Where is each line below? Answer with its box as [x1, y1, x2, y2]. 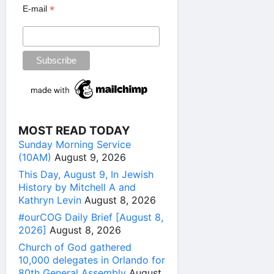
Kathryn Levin [18, 194, 81, 207]
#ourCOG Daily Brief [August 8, [18, 211, 163, 224]
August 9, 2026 [54, 151, 126, 164]
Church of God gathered [18, 241, 131, 254]
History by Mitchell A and [18, 181, 136, 194]
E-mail [23, 4, 50, 14]
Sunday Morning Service [18, 138, 131, 151]
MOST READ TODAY [18, 124, 130, 138]
